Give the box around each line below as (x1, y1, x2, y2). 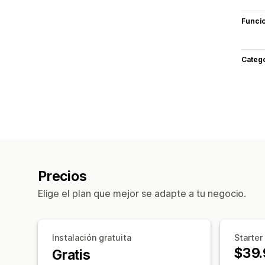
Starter (234, 232, 263, 243)
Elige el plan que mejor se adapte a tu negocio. (38, 187, 246, 199)
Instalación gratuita (52, 232, 131, 243)
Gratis (52, 246, 91, 263)
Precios (38, 167, 87, 185)
